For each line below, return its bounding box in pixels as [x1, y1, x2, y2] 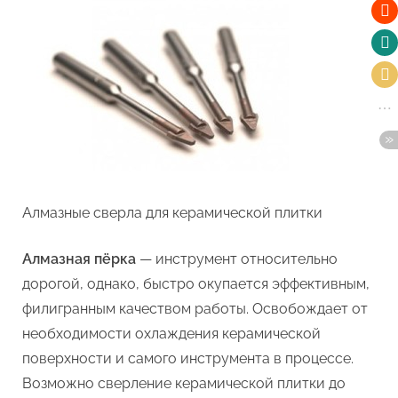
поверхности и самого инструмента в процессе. [22, 350, 354, 368]
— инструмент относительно [136, 251, 338, 268]
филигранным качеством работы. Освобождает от [22, 300, 368, 318]
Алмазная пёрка [22, 251, 136, 268]
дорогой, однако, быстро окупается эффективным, [22, 275, 370, 293]
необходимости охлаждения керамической [22, 325, 321, 343]
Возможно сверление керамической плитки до [22, 375, 346, 393]
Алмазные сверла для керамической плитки [22, 204, 322, 222]
